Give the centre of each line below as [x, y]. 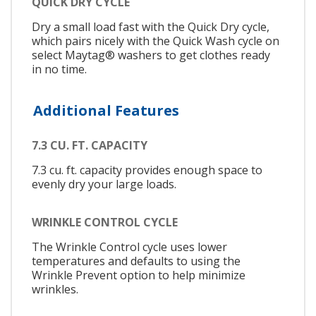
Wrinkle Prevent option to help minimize [139, 275]
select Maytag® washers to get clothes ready [151, 55]
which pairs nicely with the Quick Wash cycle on [156, 41]
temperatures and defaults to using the [136, 261]
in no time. [59, 69]
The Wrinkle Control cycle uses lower [129, 247]
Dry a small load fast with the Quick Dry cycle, [151, 26]
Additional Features [106, 111]
